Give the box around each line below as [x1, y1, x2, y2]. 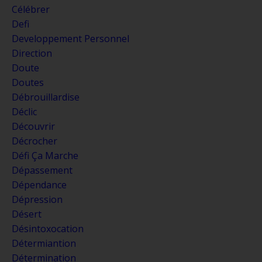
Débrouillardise [12, 90, 80, 104]
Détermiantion [12, 236, 76, 250]
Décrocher [12, 134, 57, 147]
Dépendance [12, 178, 67, 191]
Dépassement [12, 163, 73, 177]
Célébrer [12, 2, 50, 16]
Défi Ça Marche [12, 149, 78, 162]
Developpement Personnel [12, 32, 129, 45]
